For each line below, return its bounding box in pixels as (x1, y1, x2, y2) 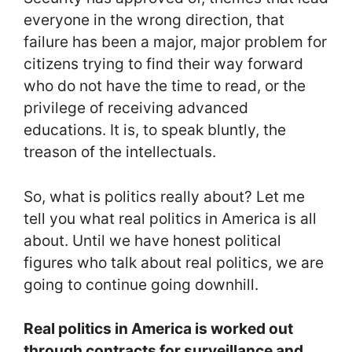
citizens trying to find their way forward (24, 54, 303, 74)
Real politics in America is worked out (24, 319, 293, 339)
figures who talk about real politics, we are (24, 252, 324, 272)
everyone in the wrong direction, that (24, 10, 284, 30)
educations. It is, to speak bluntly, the (24, 120, 286, 140)
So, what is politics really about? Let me (24, 186, 305, 206)
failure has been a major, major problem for (24, 32, 327, 52)
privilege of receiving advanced (24, 98, 248, 118)
